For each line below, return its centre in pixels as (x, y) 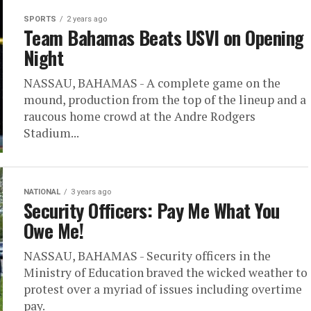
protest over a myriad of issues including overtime (163, 289)
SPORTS (40, 19)
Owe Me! (54, 230)
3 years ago (91, 192)
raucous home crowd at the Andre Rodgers (140, 116)
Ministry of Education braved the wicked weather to (166, 272)
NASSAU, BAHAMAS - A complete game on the (152, 83)
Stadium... (51, 133)
